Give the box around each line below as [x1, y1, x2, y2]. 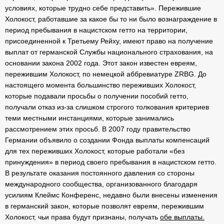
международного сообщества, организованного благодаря [5, 180, 197, 188]
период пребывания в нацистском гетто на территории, [5, 26, 187, 34]
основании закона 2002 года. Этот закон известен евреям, [5, 59, 197, 67]
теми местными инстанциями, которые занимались [5, 114, 174, 122]
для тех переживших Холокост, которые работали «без [5, 147, 184, 155]
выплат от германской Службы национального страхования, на [5, 48, 213, 56]
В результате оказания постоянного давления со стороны [5, 169, 194, 177]
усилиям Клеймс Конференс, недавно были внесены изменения [5, 191, 217, 199]
